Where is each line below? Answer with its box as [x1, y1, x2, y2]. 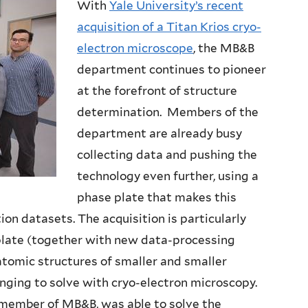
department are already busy [77, 126, 242, 141]
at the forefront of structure [77, 84, 237, 98]
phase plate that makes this [77, 190, 236, 205]
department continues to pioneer [77, 63, 266, 77]
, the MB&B [193, 41, 254, 56]
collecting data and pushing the [77, 148, 257, 162]
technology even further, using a [77, 169, 258, 184]
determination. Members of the [77, 105, 258, 120]
